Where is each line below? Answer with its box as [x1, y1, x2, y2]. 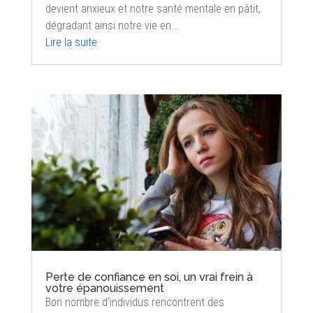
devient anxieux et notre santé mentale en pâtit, [45, 2, 261, 16]
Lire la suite [45, 36, 97, 50]
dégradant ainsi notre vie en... [45, 19, 180, 33]
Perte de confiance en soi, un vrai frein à [45, 270, 253, 284]
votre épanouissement [45, 281, 164, 295]
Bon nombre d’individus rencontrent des [45, 295, 224, 309]
